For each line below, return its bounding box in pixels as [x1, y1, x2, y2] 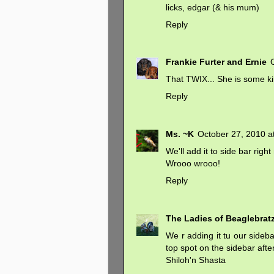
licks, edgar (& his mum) [166, 2, 259, 12]
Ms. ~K [166, 129, 194, 139]
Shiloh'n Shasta [166, 255, 226, 265]
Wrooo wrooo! [166, 158, 220, 169]
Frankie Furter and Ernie [166, 57, 267, 67]
